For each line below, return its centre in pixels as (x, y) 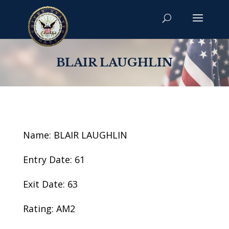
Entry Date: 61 (54, 159)
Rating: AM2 (49, 209)
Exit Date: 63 (50, 184)
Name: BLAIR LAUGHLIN (75, 135)
